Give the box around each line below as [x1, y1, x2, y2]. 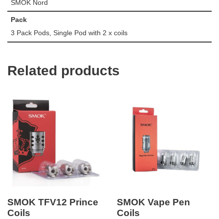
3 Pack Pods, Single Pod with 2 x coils [10, 29, 128, 37]
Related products [7, 63, 120, 79]
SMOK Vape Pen [117, 197, 190, 208]
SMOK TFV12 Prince [7, 197, 98, 208]
